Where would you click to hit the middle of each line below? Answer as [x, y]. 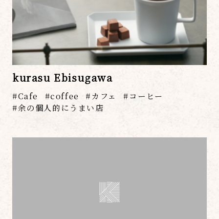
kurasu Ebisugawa [63, 78]
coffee [65, 96]
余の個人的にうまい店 [61, 108]
